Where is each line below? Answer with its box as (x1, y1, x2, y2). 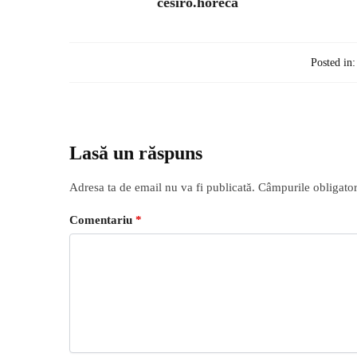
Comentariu (69, 214, 135, 227)
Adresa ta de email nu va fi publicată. (69, 180, 255, 194)
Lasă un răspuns (69, 142, 202, 163)
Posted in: (310, 56, 355, 69)
